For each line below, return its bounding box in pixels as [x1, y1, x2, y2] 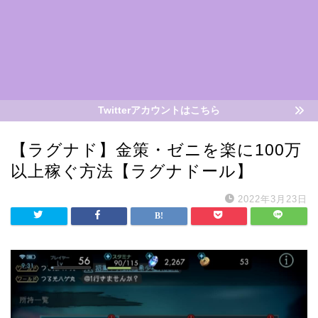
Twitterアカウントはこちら [98, 105, 220, 116]
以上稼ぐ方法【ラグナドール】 [11, 162, 253, 180]
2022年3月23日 [238, 194, 307, 204]
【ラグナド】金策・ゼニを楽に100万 [11, 141, 302, 159]
